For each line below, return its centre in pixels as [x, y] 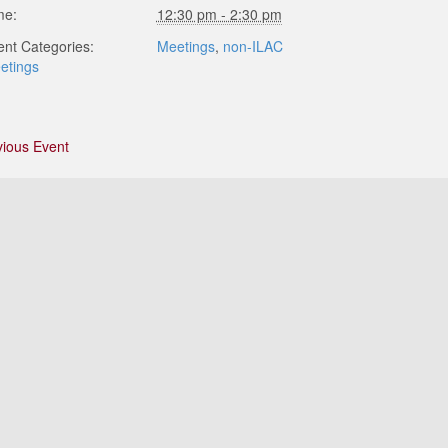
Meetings [185, 46]
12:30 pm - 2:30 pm [219, 14]
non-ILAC [252, 46]
